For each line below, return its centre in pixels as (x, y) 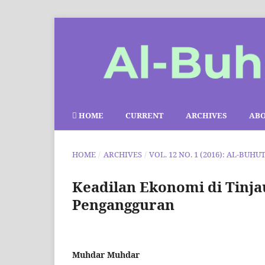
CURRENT (145, 116)
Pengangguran (123, 205)
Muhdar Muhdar (106, 255)
